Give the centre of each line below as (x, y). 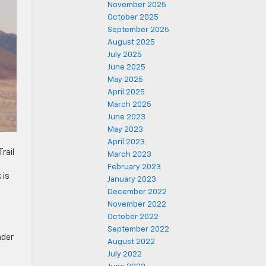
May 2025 (125, 80)
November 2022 (137, 205)
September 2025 (138, 30)
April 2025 (126, 92)
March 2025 (129, 105)
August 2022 (131, 242)
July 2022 (125, 254)
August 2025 (131, 42)
